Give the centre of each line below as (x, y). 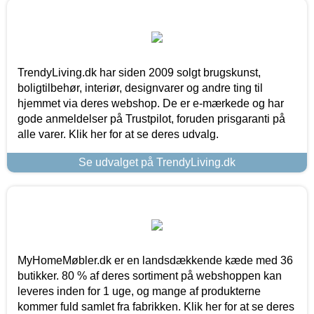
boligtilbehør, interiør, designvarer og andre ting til (140, 88)
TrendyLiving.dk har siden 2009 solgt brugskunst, (139, 72)
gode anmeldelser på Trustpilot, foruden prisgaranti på (151, 118)
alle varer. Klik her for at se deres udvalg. (118, 134)
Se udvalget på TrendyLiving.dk (157, 162)
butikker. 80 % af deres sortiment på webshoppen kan (150, 275)
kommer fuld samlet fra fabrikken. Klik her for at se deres (156, 306)
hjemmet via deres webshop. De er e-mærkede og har (151, 103)
